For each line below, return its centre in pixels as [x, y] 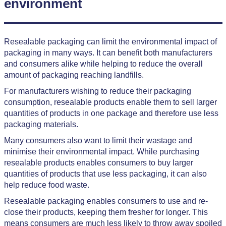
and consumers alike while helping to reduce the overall [103, 64]
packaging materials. [41, 124]
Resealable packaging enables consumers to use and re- [106, 201]
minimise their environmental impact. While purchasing [101, 152]
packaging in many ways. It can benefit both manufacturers [108, 53]
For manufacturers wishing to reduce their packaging [97, 91]
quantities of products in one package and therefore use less [111, 113]
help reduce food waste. [46, 185]
